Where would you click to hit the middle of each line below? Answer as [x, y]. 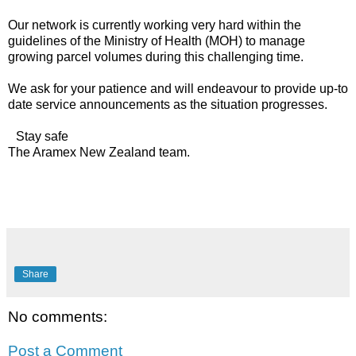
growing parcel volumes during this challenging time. [156, 56]
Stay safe [42, 136]
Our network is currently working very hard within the [155, 25]
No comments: [58, 316]
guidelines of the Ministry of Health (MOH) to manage [157, 41]
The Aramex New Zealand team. [99, 152]
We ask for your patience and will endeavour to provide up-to [178, 88]
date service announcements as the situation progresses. [168, 104]
